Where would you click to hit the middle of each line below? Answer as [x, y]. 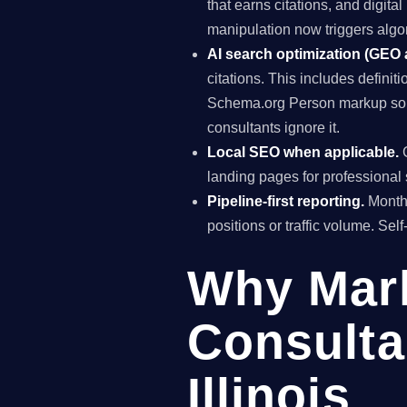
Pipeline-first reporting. [286, 202]
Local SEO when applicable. [303, 153]
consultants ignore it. [274, 128]
